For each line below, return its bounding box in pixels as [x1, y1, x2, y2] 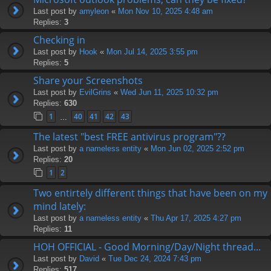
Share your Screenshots [33, 73, 143, 87]
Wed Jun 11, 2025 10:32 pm [120, 87, 218, 97]
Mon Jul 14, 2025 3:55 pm [106, 47, 198, 56]
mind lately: [33, 199, 86, 213]
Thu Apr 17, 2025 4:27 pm [151, 213, 241, 223]
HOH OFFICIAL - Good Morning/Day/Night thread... [33, 240, 261, 253]
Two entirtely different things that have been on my [33, 186, 267, 200]
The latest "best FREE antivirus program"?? [33, 129, 226, 143]
